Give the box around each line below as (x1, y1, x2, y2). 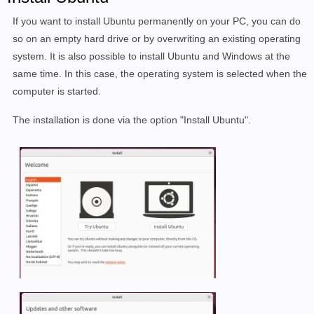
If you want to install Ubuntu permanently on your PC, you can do (13, 15, 301, 27)
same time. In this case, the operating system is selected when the (13, 68, 307, 80)
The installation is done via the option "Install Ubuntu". (13, 114, 251, 126)
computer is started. (13, 86, 101, 97)
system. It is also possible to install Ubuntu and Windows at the (13, 50, 290, 62)
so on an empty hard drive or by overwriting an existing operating (13, 33, 301, 45)
